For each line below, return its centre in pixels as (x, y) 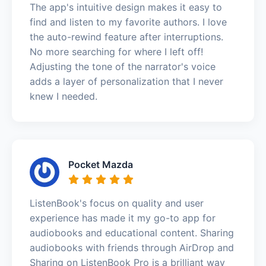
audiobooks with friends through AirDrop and (132, 247)
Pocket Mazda (101, 164)
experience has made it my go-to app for (123, 218)
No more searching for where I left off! (116, 51)
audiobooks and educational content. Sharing (132, 232)
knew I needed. (64, 96)
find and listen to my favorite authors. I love (128, 22)
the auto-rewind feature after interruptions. (126, 37)
